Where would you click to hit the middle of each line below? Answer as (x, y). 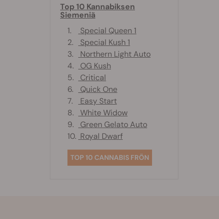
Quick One (98, 89)
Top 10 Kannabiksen (98, 7)
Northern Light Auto (114, 54)
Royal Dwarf (100, 136)
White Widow (103, 113)
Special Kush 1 (104, 43)
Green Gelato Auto (113, 125)
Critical (92, 78)
